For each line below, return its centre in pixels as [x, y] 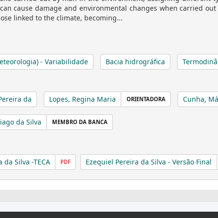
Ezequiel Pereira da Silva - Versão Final [149, 162]
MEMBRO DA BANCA [80, 122]
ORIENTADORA [146, 99]
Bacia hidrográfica [135, 62]
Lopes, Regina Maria [82, 99]
